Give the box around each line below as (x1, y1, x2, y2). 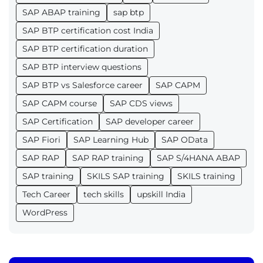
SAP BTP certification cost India (22, 25, 153, 36)
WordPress (22, 207, 68, 218)
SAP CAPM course (22, 98, 97, 109)
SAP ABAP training (22, 7, 100, 18)
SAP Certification (22, 116, 93, 127)
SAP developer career (106, 116, 194, 127)
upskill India (137, 189, 186, 200)
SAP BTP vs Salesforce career (22, 80, 143, 91)
